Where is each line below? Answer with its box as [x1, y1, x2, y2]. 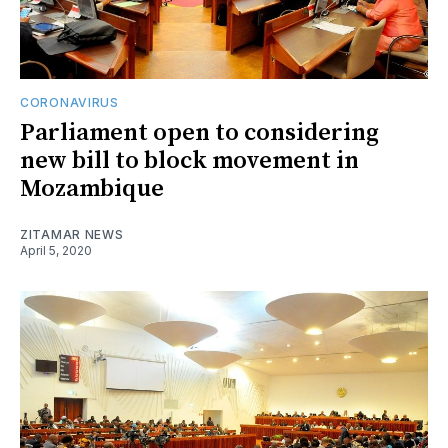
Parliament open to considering [20, 117, 379, 148]
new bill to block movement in [20, 145, 359, 176]
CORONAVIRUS [20, 94, 119, 110]
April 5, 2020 [20, 242, 92, 258]
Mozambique [20, 173, 164, 204]
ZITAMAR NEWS [20, 226, 124, 242]
